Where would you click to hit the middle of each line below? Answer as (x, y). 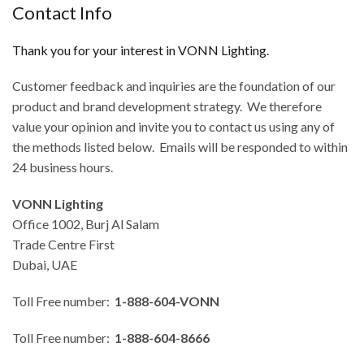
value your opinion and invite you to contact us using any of (173, 126)
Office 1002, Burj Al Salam (86, 224)
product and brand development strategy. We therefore (167, 106)
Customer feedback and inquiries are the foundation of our (174, 86)
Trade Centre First (63, 244)
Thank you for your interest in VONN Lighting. (141, 50)
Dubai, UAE (45, 264)
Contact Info (62, 13)
